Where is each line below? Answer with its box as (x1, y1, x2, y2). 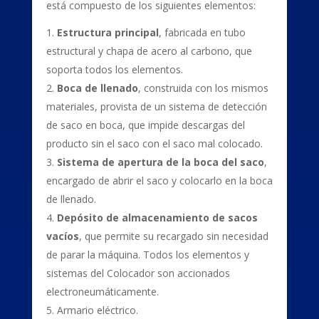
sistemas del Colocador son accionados (46, 266, 230, 280)
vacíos (46, 229, 79, 243)
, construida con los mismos (137, 81, 268, 95)
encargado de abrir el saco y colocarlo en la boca (46, 174, 273, 187)
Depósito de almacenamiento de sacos (56, 211, 258, 224)
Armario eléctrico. (56, 303, 138, 317)
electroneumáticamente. (46, 285, 159, 298)
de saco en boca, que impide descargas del (46, 118, 245, 132)
